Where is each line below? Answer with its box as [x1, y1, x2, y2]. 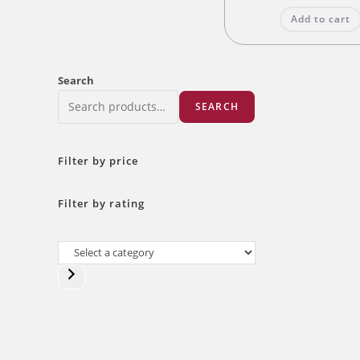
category [57, 282, 103, 298]
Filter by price [58, 153, 138, 168]
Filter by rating [58, 195, 145, 211]
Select [57, 242, 89, 258]
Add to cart [291, 12, 351, 26]
